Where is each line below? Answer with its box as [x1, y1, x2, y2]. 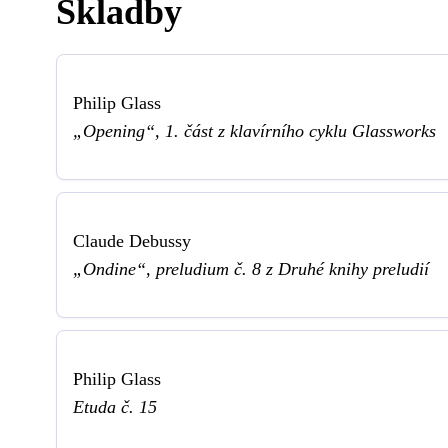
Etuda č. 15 [73, 396, 157, 417]
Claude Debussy [73, 230, 191, 251]
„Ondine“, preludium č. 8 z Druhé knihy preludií [73, 258, 429, 279]
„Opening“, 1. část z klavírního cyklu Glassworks [73, 120, 436, 141]
